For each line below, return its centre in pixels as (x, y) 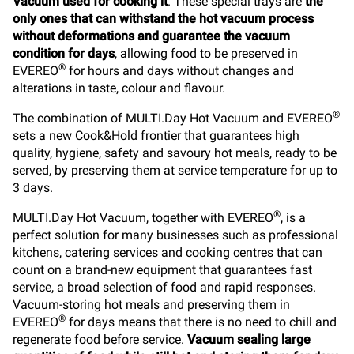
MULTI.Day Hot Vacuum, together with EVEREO (143, 218)
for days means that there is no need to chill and (201, 322)
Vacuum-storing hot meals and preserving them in (151, 305)
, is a (293, 218)
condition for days (64, 53)
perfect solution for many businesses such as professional (175, 235)
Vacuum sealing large (249, 339)
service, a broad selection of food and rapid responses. (164, 287)
